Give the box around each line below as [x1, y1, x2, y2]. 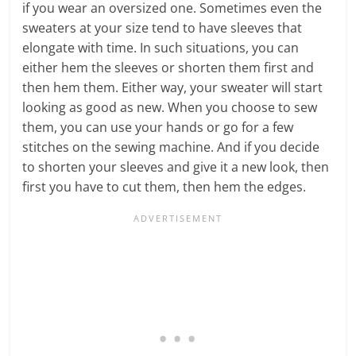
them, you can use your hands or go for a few [22, 118, 294, 136]
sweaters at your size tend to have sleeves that [22, 18, 303, 37]
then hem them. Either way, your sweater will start [22, 78, 323, 96]
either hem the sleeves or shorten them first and [22, 58, 315, 76]
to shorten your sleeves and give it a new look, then [22, 157, 330, 176]
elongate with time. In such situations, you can [22, 38, 300, 56]
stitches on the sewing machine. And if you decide [22, 137, 320, 156]
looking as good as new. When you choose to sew [22, 98, 318, 116]
